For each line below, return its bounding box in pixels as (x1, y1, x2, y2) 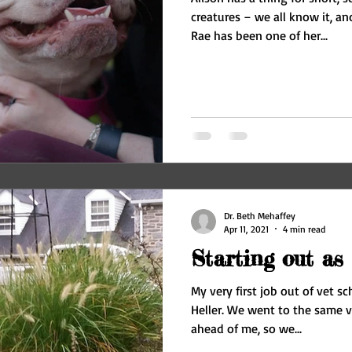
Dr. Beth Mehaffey (224, 209, 295, 222)
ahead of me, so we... (191, 320, 302, 336)
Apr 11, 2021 (224, 222, 269, 235)
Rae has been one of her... (191, 27, 328, 44)
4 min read (283, 222, 325, 235)
